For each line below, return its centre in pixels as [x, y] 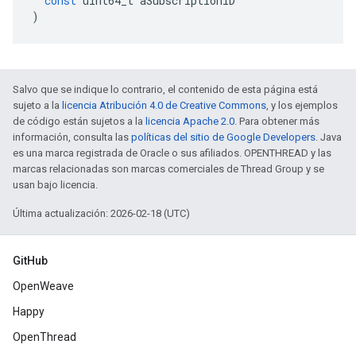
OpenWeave [43, 286]
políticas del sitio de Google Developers [223, 137]
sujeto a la [37, 105]
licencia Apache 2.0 [190, 121]
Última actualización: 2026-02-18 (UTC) [101, 213]
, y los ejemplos [302, 105]
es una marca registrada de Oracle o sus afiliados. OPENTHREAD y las [172, 153]
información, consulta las [72, 137]
